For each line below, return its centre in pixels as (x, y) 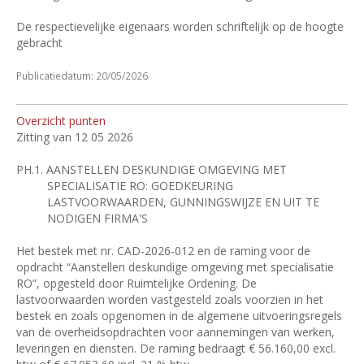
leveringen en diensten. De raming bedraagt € (136, 348)
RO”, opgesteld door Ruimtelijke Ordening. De (136, 283)
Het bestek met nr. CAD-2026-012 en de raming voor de (163, 251)
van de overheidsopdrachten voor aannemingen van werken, (175, 332)
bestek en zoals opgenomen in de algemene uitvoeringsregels (179, 316)
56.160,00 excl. (297, 348)
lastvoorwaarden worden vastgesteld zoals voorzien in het (170, 299)
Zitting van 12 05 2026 (75, 137)
